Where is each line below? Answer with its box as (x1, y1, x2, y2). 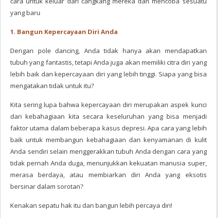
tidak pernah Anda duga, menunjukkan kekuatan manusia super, (10, 159, 207, 167)
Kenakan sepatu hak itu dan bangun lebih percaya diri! (10, 201, 172, 210)
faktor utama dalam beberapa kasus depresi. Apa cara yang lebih (10, 124, 207, 132)
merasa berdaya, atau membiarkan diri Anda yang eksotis (10, 170, 207, 179)
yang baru (10, 8, 40, 17)
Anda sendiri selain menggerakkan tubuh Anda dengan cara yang (10, 147, 207, 156)
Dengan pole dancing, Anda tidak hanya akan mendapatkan (10, 46, 207, 55)
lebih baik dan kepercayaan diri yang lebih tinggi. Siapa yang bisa (10, 70, 207, 78)
